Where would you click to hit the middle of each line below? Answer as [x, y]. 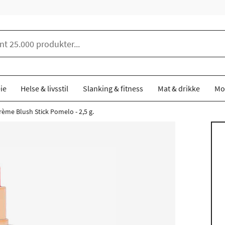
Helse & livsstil [45, 88]
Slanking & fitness [113, 88]
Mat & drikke [179, 88]
